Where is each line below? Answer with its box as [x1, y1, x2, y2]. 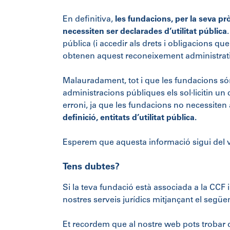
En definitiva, [63, 15, 113, 24]
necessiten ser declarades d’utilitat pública [63, 28, 227, 36]
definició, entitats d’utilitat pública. [63, 114, 197, 123]
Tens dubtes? [63, 163, 120, 172]
